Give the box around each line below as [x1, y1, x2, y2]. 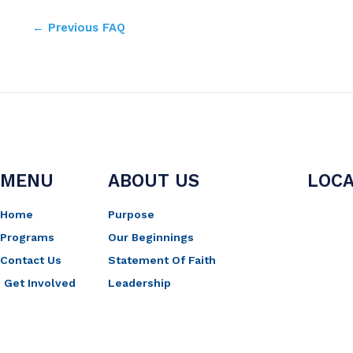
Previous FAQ [44, 20, 125, 35]
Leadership [107, 277, 171, 290]
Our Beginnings [107, 231, 194, 244]
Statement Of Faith [107, 254, 216, 267]
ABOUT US [107, 170, 199, 191]
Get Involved [4, 277, 76, 290]
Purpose [107, 208, 154, 221]
